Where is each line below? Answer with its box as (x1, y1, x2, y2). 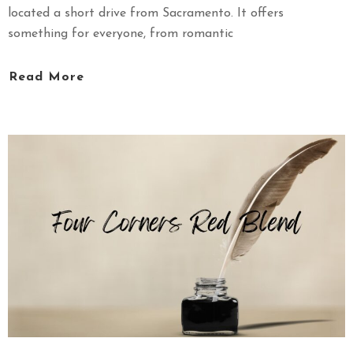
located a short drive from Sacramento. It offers (8, 7, 284, 20)
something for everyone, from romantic (8, 28, 233, 41)
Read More (9, 70, 84, 84)
